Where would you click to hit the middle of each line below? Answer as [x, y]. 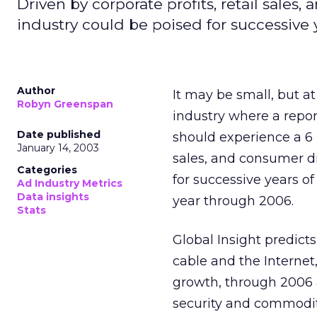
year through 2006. [233, 201]
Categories [47, 170]
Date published [59, 134]
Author [36, 91]
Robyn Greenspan [65, 104]
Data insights [53, 197]
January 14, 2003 [58, 148]
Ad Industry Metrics [70, 183]
